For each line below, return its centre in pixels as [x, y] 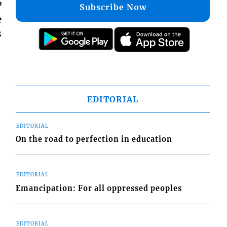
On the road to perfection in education [94, 139]
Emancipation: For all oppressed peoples [99, 188]
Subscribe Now [113, 7]
